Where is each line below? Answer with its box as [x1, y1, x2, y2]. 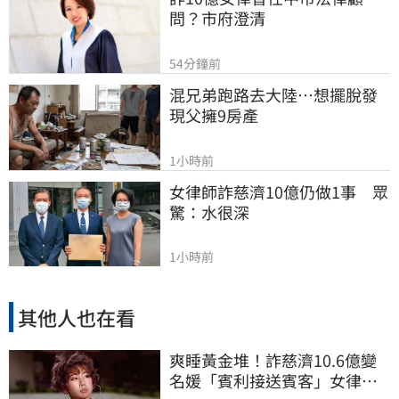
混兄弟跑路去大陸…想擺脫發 [169, 83, 378, 107]
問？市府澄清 [169, 6, 265, 30]
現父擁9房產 [169, 103, 258, 127]
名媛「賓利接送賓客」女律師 [169, 369, 378, 393]
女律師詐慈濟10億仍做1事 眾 [169, 179, 388, 203]
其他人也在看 [18, 302, 135, 331]
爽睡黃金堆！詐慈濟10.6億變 [169, 348, 377, 372]
